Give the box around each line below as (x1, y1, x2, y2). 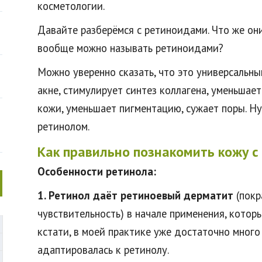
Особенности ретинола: (37, 164, 156, 178)
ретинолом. (37, 119, 89, 133)
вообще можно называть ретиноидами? (37, 41, 223, 55)
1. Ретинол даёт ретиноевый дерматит (37, 188, 233, 202)
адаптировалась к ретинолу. (37, 243, 169, 257)
